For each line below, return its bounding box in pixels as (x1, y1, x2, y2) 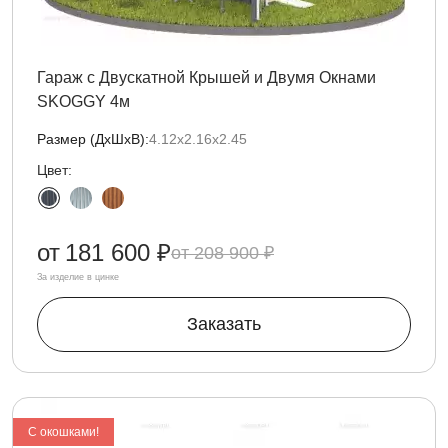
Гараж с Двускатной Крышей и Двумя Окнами (37, 69, 376, 86)
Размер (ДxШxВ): (37, 131, 149, 147)
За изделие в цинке (37, 272, 119, 282)
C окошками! (28, 425, 99, 439)
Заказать (187, 314, 261, 334)
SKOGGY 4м (37, 93, 130, 110)
